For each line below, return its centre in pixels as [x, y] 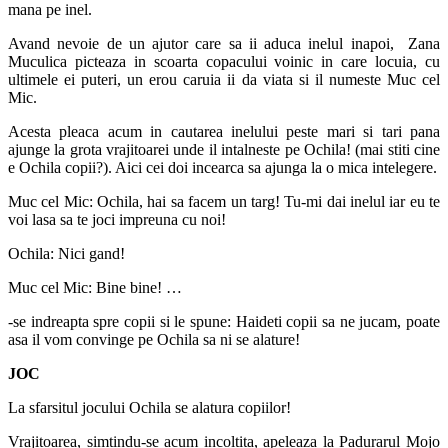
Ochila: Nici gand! [66, 253]
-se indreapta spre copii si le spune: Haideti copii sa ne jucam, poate [224, 321]
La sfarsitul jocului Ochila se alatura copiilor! [149, 407]
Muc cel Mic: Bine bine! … [95, 287]
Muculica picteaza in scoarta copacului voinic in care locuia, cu [224, 61]
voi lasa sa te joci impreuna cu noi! [117, 219]
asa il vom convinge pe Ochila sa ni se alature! [154, 339]
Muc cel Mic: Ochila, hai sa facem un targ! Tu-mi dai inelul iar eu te [224, 201]
